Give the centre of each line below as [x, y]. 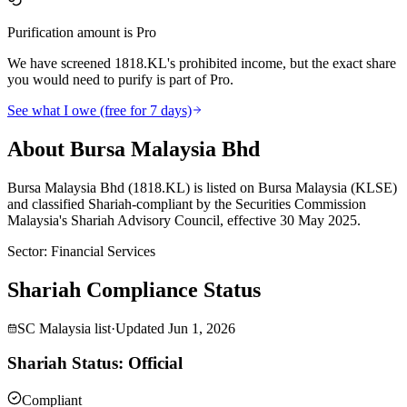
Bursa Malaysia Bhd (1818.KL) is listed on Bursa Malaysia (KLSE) [202, 187]
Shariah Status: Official [95, 363]
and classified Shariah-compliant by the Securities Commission [187, 203]
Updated [140, 328]
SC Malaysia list [64, 328]
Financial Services [103, 251]
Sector [25, 251]
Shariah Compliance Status [134, 289]
